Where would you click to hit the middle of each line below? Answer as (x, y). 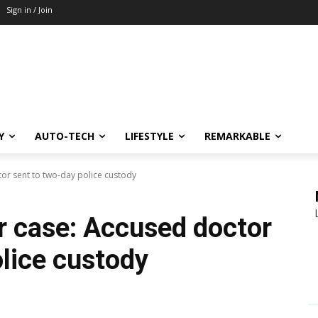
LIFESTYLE (149, 136)
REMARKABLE (237, 136)
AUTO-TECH (65, 136)
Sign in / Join (29, 10)
